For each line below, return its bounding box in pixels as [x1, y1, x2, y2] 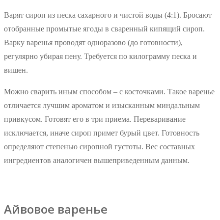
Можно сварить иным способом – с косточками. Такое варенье [4, 87, 215, 96]
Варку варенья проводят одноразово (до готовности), [4, 38, 183, 47]
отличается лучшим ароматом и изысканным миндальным [4, 101, 200, 110]
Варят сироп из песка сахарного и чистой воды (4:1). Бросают [4, 10, 212, 19]
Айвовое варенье [4, 200, 108, 217]
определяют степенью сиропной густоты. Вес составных [4, 142, 195, 151]
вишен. [4, 65, 28, 74]
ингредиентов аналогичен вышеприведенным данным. [4, 156, 190, 165]
